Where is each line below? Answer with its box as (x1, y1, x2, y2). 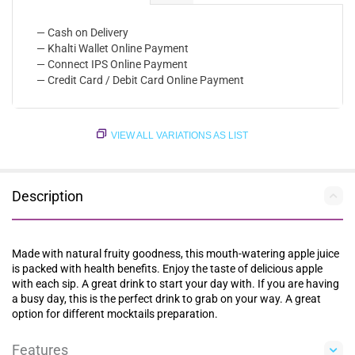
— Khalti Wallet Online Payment (36, 42, 189, 55)
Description (12, 187, 83, 204)
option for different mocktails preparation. (12, 307, 218, 321)
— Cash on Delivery (36, 26, 128, 40)
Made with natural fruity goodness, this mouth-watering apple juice (12, 247, 339, 261)
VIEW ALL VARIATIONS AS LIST (111, 130, 248, 142)
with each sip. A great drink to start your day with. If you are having (12, 277, 339, 291)
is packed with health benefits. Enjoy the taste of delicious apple (12, 262, 323, 276)
